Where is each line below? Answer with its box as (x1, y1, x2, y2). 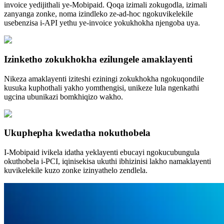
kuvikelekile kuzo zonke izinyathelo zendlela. (4, 166, 147, 174)
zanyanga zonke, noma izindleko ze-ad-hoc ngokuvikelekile (4, 9, 193, 18)
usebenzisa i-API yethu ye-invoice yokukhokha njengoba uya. (4, 18, 200, 27)
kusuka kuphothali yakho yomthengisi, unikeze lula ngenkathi (4, 83, 199, 92)
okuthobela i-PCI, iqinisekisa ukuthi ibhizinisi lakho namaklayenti (4, 157, 211, 165)
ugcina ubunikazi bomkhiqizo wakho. (4, 92, 123, 101)
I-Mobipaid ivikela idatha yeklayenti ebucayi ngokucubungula (4, 148, 199, 156)
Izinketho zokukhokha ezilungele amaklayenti (4, 53, 192, 64)
